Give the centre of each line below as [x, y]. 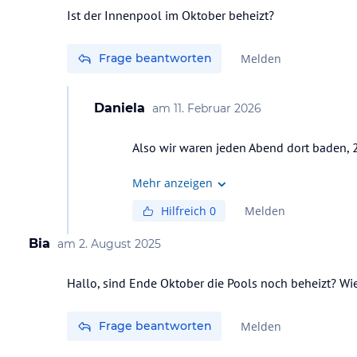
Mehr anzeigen [173, 182]
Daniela [120, 108]
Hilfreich [185, 211]
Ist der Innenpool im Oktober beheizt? [171, 15]
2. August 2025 [120, 244]
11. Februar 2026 [218, 108]
